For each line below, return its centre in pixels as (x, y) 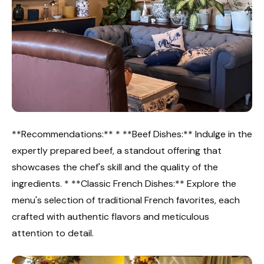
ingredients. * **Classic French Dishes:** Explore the (124, 184)
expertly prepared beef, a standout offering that (117, 151)
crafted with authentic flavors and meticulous (110, 217)
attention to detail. (53, 233)
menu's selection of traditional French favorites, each (126, 200)
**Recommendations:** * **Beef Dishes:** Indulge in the (132, 134)
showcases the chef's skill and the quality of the (115, 167)
